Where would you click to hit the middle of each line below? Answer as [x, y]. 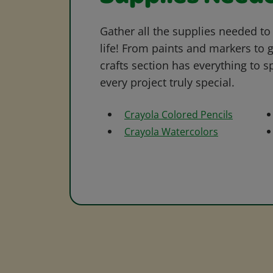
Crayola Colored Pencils [179, 115]
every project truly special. [167, 83]
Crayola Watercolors [171, 132]
